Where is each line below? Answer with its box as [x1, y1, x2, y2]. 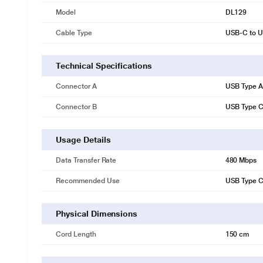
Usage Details [56, 135, 111, 144]
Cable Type [56, 29, 92, 37]
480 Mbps [225, 156, 257, 164]
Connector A [56, 82, 97, 90]
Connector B [56, 103, 97, 111]
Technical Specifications [56, 61, 152, 70]
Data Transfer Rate [56, 156, 117, 164]
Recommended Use [56, 177, 120, 185]
